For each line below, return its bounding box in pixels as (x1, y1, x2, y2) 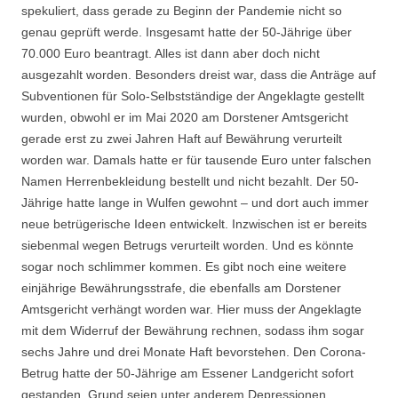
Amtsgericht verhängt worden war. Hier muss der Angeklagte (21, 302, 362, 317)
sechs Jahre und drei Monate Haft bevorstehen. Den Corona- (21, 345, 366, 360)
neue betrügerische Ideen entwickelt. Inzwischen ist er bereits (21, 217, 367, 232)
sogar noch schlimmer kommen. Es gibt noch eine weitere (21, 259, 346, 275)
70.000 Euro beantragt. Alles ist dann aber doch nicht (21, 46, 320, 61)
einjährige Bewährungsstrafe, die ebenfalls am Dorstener (21, 281, 341, 296)
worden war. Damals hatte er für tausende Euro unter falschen (21, 153, 371, 168)
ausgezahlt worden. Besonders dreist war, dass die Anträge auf (21, 68, 376, 83)
